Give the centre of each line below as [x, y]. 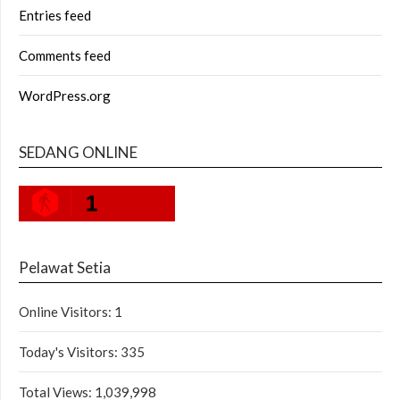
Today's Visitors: [70, 351]
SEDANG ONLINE [78, 152]
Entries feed [55, 15]
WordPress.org [65, 95]
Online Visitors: [67, 311]
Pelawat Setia [65, 267]
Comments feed [65, 55]
